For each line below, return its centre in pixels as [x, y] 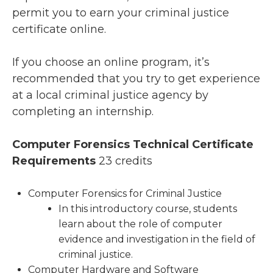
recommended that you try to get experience [136, 79]
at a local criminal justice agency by [110, 95]
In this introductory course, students [148, 209]
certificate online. [59, 30]
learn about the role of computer [140, 224]
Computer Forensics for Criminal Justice [125, 194]
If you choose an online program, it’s [111, 62]
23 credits [126, 161]
